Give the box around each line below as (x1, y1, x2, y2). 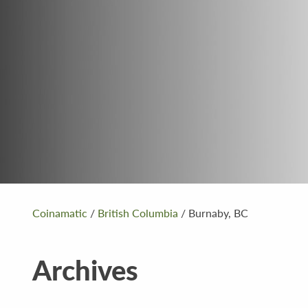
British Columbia (98, 204, 178, 221)
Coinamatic (32, 204, 87, 221)
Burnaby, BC (188, 204, 248, 221)
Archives (32, 249, 138, 289)
